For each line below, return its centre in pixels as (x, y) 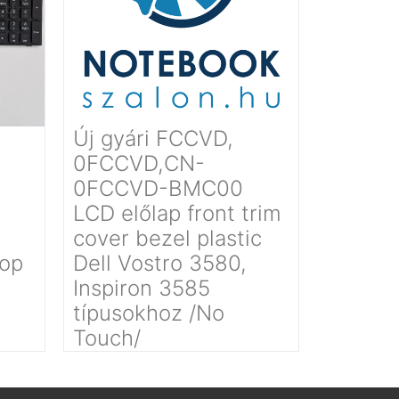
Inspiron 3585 (142, 288)
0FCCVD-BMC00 (158, 188)
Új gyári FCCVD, (153, 138)
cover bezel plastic (167, 238)
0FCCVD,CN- (139, 163)
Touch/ (107, 338)
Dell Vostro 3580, (160, 263)
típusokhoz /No (149, 313)
